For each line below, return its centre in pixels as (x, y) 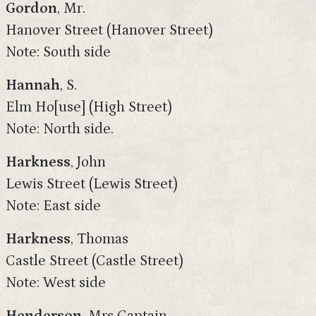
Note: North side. (60, 129)
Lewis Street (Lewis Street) (92, 184)
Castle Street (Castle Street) (95, 261)
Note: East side (53, 206)
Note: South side (58, 52)
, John (88, 162)
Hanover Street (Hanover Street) (109, 30)
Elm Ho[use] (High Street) (89, 107)
